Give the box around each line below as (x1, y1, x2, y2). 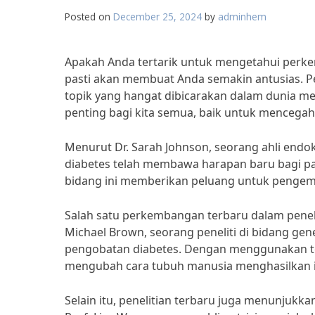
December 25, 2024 (113, 10, 202, 23)
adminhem (218, 10, 266, 23)
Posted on (65, 10, 113, 23)
